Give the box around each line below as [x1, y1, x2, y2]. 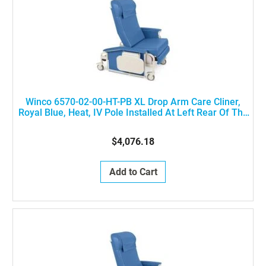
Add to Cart [109, 166, 157, 178]
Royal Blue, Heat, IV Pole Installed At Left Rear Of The [18, 107, 248, 118]
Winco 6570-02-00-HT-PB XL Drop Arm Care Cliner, [26, 96, 240, 107]
